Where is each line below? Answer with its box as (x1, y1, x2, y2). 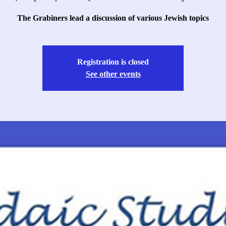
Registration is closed (77, 58, 149, 66)
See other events (85, 70, 141, 78)
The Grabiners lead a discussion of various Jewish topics (17, 14, 209, 22)
